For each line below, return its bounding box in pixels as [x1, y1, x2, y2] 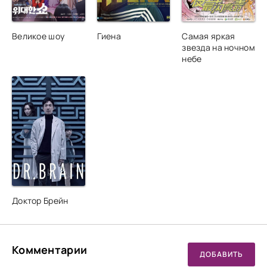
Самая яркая [182, 30, 235, 42]
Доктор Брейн [12, 194, 69, 206]
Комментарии [12, 242, 88, 257]
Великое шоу [12, 30, 65, 42]
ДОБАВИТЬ [200, 249, 243, 260]
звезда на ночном [182, 41, 255, 53]
